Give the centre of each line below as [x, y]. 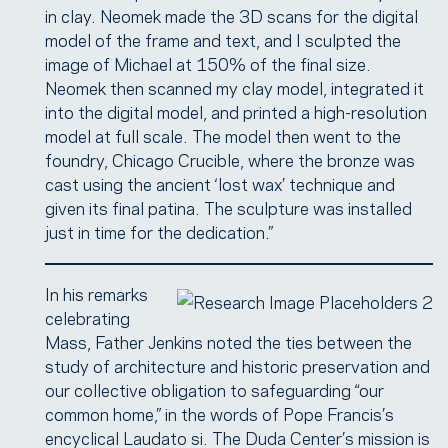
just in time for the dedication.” [159, 231]
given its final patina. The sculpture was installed [228, 207]
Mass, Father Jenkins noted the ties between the [228, 341]
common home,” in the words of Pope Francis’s [219, 413]
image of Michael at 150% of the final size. [208, 63]
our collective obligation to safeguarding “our [214, 389]
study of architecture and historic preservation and [237, 365]
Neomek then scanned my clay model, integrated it [234, 87]
